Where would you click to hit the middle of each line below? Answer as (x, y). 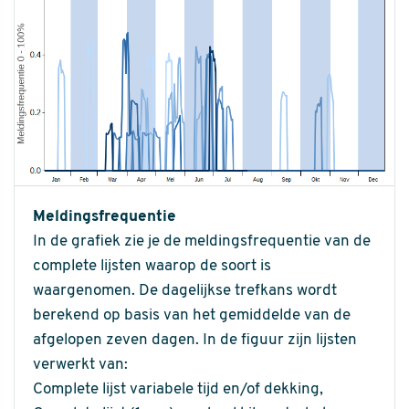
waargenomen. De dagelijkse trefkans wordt (185, 291)
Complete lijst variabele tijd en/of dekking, (178, 390)
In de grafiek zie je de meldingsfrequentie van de (202, 242)
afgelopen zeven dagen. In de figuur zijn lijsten (195, 341)
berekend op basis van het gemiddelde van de (192, 316)
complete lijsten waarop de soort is (152, 267)
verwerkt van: (80, 365)
